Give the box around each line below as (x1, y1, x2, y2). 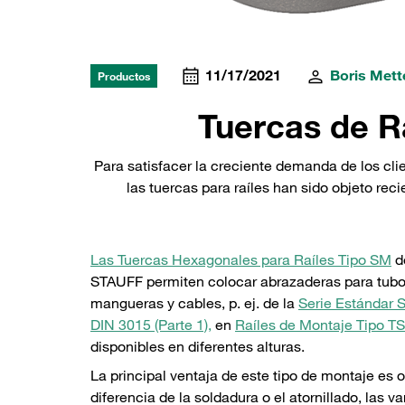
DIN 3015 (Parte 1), (90, 316, 212, 334)
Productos (98, 69, 150, 84)
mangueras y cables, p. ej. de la (90, 294, 298, 313)
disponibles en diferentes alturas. (90, 337, 305, 356)
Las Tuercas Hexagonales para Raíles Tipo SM (90, 250, 391, 269)
